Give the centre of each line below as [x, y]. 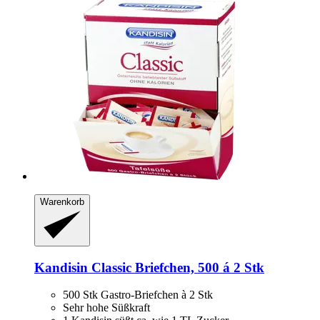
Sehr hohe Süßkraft [106, 308]
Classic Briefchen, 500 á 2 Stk [176, 267]
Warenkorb [62, 202]
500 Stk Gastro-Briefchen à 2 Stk [138, 295]
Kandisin [61, 267]
